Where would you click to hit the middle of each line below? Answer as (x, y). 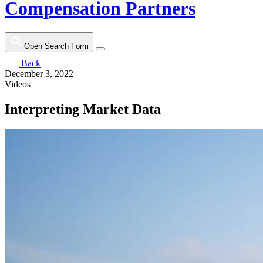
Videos (18, 84)
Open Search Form (56, 46)
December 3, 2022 (39, 73)
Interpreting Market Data (83, 109)
